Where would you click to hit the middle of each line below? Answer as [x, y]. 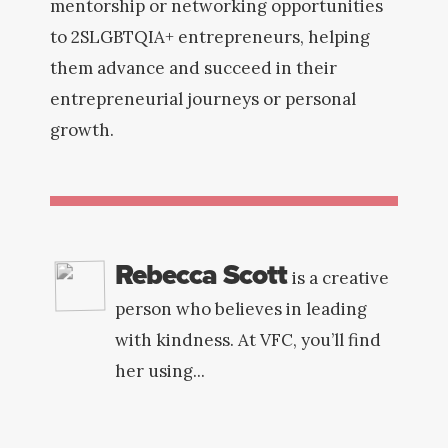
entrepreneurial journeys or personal [203, 99]
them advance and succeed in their [193, 68]
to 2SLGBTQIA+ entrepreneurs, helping [210, 37]
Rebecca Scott [201, 274]
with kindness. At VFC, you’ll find [248, 340]
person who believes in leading [241, 309]
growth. [82, 130]
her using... [160, 371]
